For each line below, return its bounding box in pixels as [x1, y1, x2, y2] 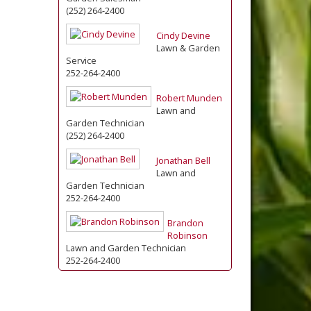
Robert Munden [155, 91, 222, 104]
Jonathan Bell [155, 153, 210, 167]
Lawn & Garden [155, 41, 220, 54]
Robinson [167, 228, 208, 242]
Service [65, 53, 96, 67]
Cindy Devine [155, 28, 210, 42]
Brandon [167, 216, 203, 229]
